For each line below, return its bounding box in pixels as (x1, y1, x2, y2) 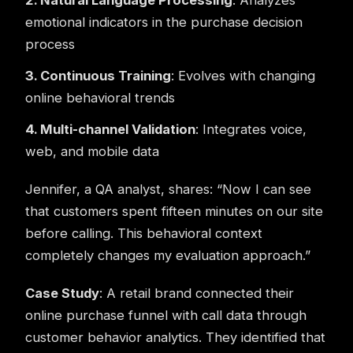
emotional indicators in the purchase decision (25, 14, 303, 30)
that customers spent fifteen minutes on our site (25, 203, 323, 219)
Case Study (25, 285, 99, 301)
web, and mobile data (25, 143, 159, 159)
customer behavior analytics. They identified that (25, 329, 325, 345)
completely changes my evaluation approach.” (25, 247, 310, 263)
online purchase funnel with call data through (25, 307, 307, 323)
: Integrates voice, (195, 121, 307, 137)
